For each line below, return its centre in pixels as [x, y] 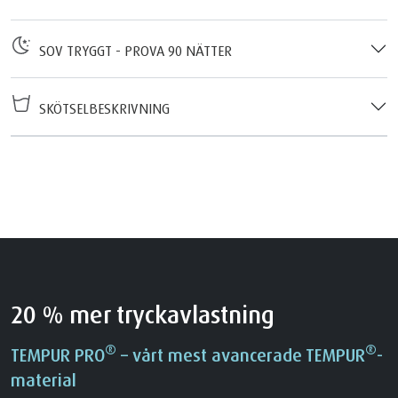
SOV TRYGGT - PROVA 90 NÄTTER [132, 50]
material [44, 379]
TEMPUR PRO [58, 354]
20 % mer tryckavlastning [143, 314]
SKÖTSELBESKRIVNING [101, 108]
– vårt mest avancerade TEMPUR [241, 354]
